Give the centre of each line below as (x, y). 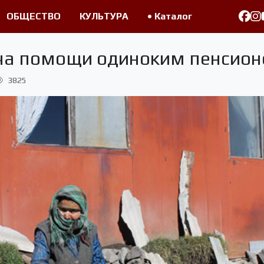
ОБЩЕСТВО (33, 16)
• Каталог (169, 16)
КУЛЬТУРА (104, 16)
